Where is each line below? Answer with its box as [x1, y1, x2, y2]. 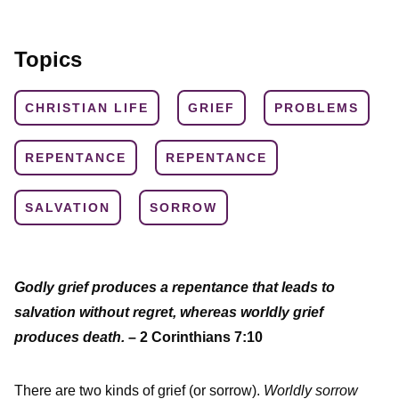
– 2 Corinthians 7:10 [128, 330, 263, 346]
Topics [14, 47, 82, 72]
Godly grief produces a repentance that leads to [14, 280, 335, 296]
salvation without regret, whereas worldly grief [14, 305, 323, 321]
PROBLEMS [274, 101, 359, 116]
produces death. [14, 330, 128, 346]
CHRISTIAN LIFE [25, 101, 149, 116]
